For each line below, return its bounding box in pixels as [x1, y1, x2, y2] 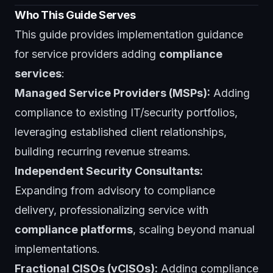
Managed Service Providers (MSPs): [15, 86, 210, 99]
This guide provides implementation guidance [15, 27, 243, 41]
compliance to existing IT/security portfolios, [15, 105, 238, 119]
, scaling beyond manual [133, 222, 255, 236]
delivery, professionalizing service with [15, 203, 208, 216]
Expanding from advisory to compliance [15, 183, 215, 197]
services [15, 66, 62, 80]
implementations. [15, 242, 100, 255]
